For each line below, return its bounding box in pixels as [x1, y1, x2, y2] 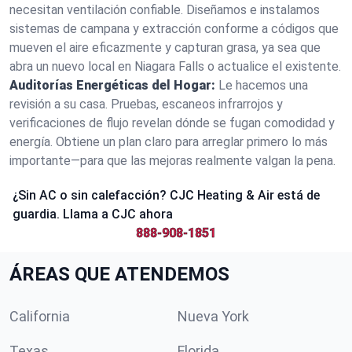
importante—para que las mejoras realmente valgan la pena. [9, 153, 335, 168]
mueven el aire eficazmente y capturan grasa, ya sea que [9, 40, 321, 55]
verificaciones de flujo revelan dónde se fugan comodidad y [9, 115, 335, 130]
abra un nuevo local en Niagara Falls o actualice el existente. [9, 59, 341, 74]
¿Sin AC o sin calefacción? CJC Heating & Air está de [13, 188, 320, 203]
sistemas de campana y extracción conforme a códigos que [9, 21, 339, 36]
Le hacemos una [218, 78, 308, 93]
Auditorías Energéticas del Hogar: [9, 78, 215, 93]
